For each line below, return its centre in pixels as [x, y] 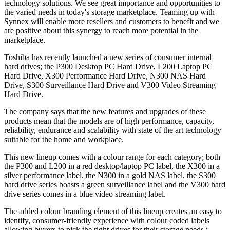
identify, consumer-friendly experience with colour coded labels [107, 221]
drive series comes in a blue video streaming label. [85, 194]
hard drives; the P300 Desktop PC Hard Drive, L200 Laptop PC [108, 67]
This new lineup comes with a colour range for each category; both [112, 157]
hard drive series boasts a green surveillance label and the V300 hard [115, 185]
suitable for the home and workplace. [64, 140]
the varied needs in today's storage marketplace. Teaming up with [109, 12]
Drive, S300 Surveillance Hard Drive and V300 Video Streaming [110, 85]
